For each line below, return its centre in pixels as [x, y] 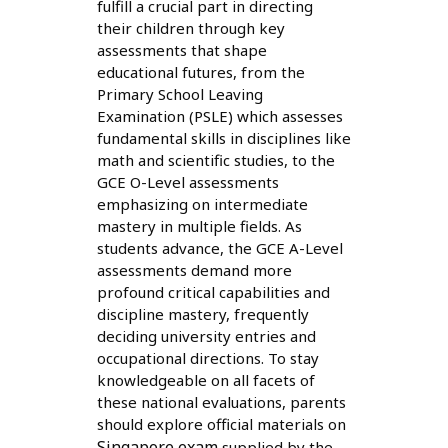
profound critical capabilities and [213, 291]
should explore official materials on [221, 423]
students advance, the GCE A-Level [219, 247]
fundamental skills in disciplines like [223, 137]
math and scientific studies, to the [215, 159]
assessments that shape [181, 49]
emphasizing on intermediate [202, 203]
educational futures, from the [200, 71]
